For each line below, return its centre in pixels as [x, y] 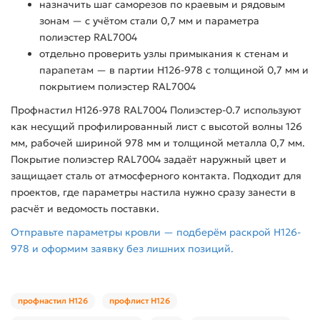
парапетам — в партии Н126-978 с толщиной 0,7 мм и [174, 70]
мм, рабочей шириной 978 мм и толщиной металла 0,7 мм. [158, 143]
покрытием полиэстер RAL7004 [117, 87]
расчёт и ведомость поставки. [85, 209]
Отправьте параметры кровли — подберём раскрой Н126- [156, 232]
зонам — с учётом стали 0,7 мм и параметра [149, 21]
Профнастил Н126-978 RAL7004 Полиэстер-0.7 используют [156, 110]
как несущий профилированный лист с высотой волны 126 [156, 127]
